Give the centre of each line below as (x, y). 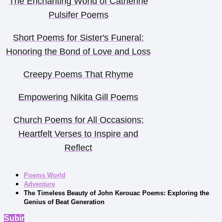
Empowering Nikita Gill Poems (78, 97)
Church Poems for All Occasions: (78, 120)
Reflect (78, 148)
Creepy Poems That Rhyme (78, 75)
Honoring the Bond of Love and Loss (78, 52)
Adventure (39, 184)
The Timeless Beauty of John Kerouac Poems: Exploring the (116, 193)
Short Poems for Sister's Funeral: (78, 38)
